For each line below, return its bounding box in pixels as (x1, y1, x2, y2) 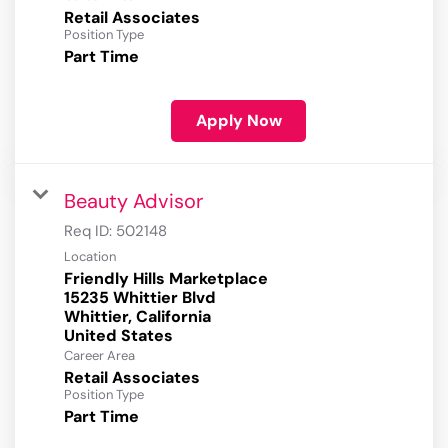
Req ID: (64, 221, 116, 242)
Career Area (64, 347, 135, 365)
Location (64, 248, 116, 266)
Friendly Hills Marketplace (64, 268, 268, 290)
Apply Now (195, 110, 282, 132)
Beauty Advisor (64, 188, 203, 215)
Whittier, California (64, 306, 211, 328)
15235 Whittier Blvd (64, 287, 216, 309)
